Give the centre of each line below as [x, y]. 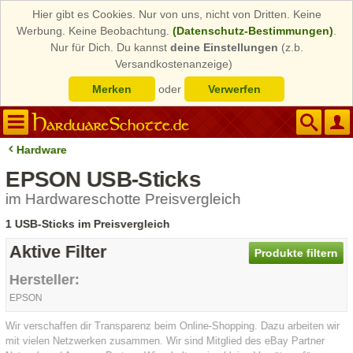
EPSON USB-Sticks [103, 179]
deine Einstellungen [224, 47]
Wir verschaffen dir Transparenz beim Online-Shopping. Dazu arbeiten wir [173, 326]
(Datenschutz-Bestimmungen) [253, 31]
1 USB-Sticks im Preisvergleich [88, 224]
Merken [112, 89]
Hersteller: [45, 280]
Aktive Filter [59, 252]
